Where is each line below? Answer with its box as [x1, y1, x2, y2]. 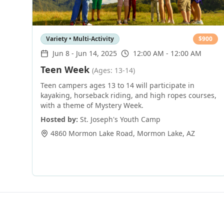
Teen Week [40, 63, 89, 75]
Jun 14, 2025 [76, 48, 117, 58]
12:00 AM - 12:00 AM [133, 48, 201, 58]
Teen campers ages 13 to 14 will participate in [40, 80, 194, 90]
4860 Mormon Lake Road [50, 128, 133, 138]
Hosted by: [40, 114, 78, 124]
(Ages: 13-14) [92, 65, 135, 75]
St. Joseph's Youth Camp [80, 114, 160, 124]
